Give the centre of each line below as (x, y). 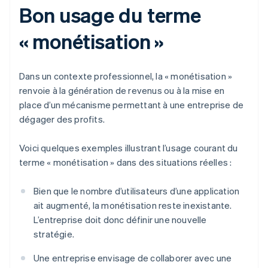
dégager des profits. (62, 119)
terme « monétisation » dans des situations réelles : (126, 162)
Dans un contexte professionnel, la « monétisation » (126, 76)
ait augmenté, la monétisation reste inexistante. (133, 205)
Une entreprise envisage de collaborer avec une (133, 258)
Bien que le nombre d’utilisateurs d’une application (137, 191)
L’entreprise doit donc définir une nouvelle (120, 220)
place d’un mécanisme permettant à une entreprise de (132, 105)
